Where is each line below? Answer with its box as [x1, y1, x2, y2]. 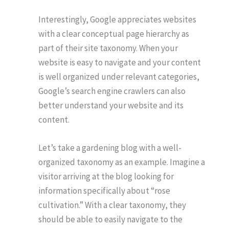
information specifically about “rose [38, 185, 170, 197]
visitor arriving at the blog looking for [38, 171, 174, 182]
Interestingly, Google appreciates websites [38, 14, 196, 26]
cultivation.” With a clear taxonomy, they [38, 199, 186, 211]
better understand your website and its [38, 100, 184, 111]
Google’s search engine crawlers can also [38, 85, 186, 97]
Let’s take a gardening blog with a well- [38, 142, 181, 154]
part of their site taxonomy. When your [38, 42, 178, 54]
